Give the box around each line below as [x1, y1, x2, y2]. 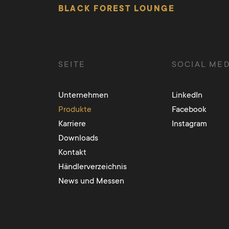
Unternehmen [58, 89, 108, 100]
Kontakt [58, 146, 86, 157]
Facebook [171, 103, 207, 114]
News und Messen [58, 175, 124, 186]
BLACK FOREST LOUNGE [58, 3, 175, 14]
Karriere [58, 118, 86, 129]
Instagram [171, 118, 207, 129]
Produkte [58, 103, 91, 114]
